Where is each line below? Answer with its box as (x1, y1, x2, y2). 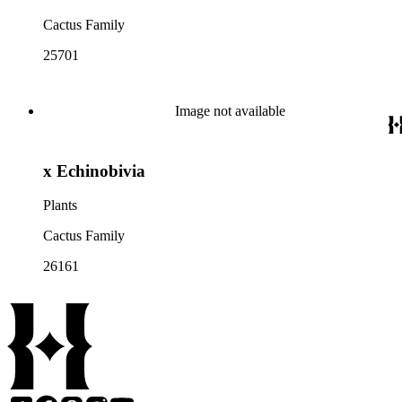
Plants (43, 197, 77, 214)
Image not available (174, 103, 285, 118)
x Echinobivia (43, 161, 145, 180)
